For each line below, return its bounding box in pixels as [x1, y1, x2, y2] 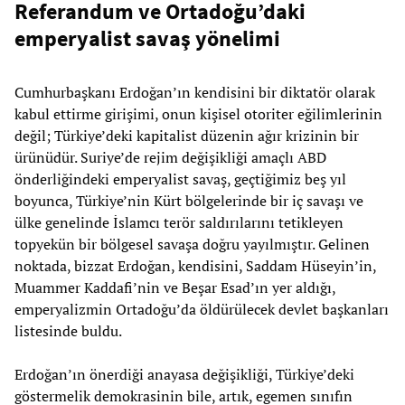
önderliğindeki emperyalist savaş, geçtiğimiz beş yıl [14, 168, 346, 189]
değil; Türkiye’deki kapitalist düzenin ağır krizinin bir [14, 125, 359, 146]
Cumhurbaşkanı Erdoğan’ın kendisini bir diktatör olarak [14, 81, 375, 102]
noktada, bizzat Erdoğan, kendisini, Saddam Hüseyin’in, [14, 255, 376, 276]
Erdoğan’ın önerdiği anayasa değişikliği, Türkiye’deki [14, 363, 354, 384]
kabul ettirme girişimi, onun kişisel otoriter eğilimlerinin [14, 103, 382, 124]
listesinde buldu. [14, 320, 122, 341]
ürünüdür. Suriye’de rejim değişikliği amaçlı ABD [14, 146, 326, 167]
